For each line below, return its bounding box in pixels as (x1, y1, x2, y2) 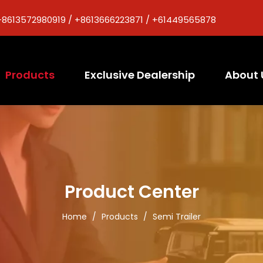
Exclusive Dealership (84, 68, 195, 82)
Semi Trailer (153, 211, 201, 222)
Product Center (64, 180, 199, 204)
